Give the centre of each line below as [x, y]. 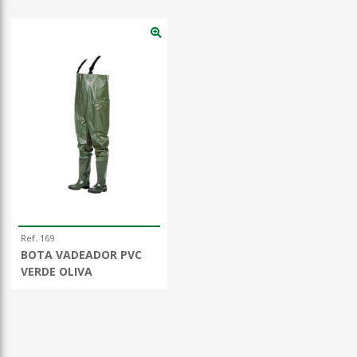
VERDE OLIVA [57, 272]
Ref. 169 [37, 238]
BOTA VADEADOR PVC [81, 255]
